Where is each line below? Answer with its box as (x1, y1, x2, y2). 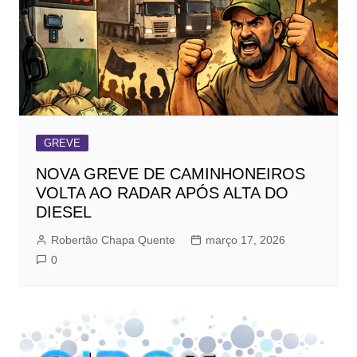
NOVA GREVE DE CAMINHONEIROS (35, 165, 305, 183)
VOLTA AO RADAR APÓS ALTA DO (35, 184, 288, 202)
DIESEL (35, 203, 92, 222)
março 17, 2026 (205, 233, 285, 247)
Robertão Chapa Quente (50, 233, 175, 247)
